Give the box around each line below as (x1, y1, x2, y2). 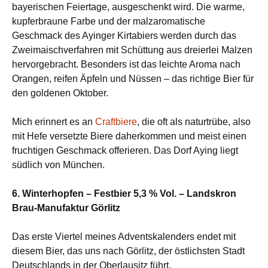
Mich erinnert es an (12, 117, 95, 127)
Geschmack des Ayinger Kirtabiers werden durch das (12, 31, 236, 41)
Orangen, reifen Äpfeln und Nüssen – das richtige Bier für (12, 74, 254, 84)
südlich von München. (12, 160, 105, 170)
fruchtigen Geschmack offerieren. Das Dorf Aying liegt (12, 145, 238, 156)
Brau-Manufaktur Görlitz (12, 203, 120, 214)
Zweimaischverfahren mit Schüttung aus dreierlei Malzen (12, 45, 252, 56)
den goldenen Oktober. (12, 88, 108, 99)
